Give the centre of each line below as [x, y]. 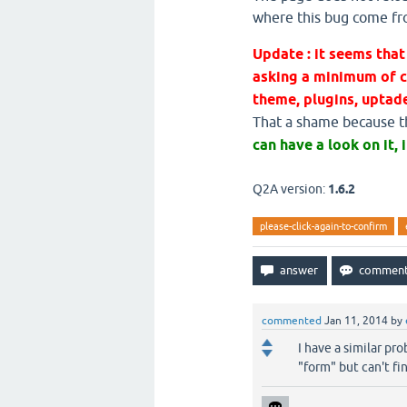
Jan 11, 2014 [356, 321]
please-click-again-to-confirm [323, 226]
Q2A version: [290, 189]
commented [292, 321]
